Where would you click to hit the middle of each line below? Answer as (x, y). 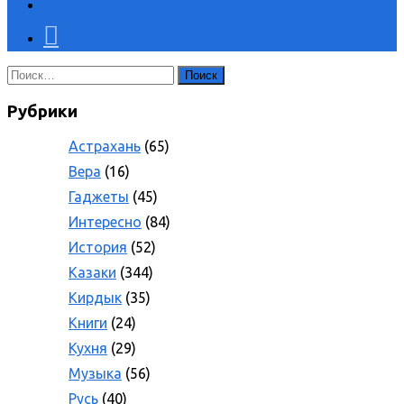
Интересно (105, 222)
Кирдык (95, 298)
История (98, 248)
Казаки (92, 273)
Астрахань (105, 147)
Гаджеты (99, 197)
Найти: (29, 73)
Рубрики (42, 111)
